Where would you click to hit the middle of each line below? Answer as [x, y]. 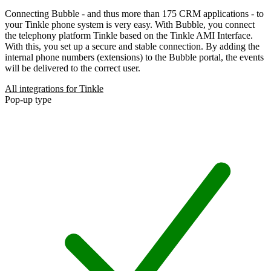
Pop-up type [28, 99]
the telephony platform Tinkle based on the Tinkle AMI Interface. [129, 35]
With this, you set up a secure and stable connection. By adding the [132, 46]
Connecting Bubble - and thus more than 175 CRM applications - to [134, 13]
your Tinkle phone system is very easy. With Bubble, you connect [130, 24]
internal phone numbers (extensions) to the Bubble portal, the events [134, 57]
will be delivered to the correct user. [73, 68]
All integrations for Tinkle [54, 88]
